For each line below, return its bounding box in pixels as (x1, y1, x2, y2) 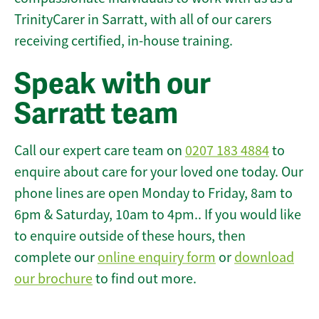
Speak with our (14, 66, 211, 103)
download (234, 249, 294, 267)
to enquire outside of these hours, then (14, 227, 246, 246)
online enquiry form (98, 249, 216, 267)
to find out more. (93, 270, 197, 288)
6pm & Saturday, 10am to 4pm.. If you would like (14, 206, 301, 224)
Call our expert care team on (14, 142, 185, 160)
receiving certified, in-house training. (14, 32, 233, 51)
